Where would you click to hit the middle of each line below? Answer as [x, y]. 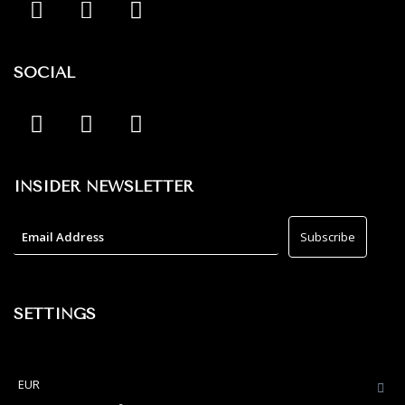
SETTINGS [55, 314]
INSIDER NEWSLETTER [104, 186]
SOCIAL [44, 72]
